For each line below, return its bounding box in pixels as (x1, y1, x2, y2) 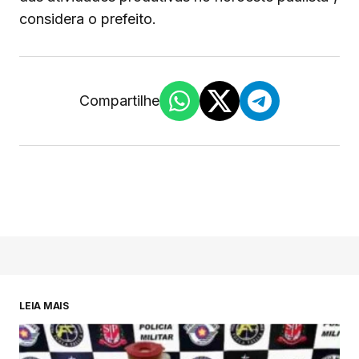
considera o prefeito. (19, 10, 156, 28)
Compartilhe (79, 92, 159, 110)
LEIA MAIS (19, 300, 69, 313)
